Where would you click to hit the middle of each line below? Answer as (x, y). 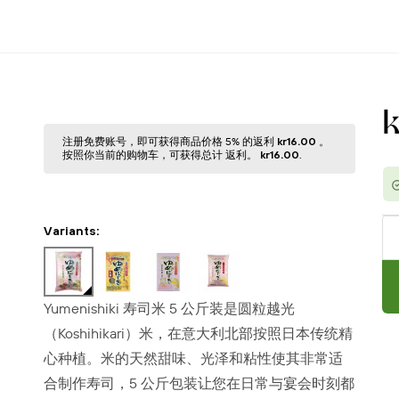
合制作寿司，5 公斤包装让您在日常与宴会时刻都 (199, 383)
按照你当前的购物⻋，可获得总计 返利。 (161, 155)
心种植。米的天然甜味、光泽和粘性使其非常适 (193, 358)
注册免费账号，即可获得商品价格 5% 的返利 (169, 142)
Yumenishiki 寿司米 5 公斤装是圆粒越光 (169, 309)
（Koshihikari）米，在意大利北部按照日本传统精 (198, 334)
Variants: (71, 230)
